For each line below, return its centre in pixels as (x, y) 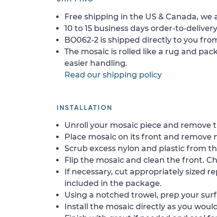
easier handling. (96, 63)
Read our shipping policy (113, 75)
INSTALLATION (85, 108)
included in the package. (113, 183)
